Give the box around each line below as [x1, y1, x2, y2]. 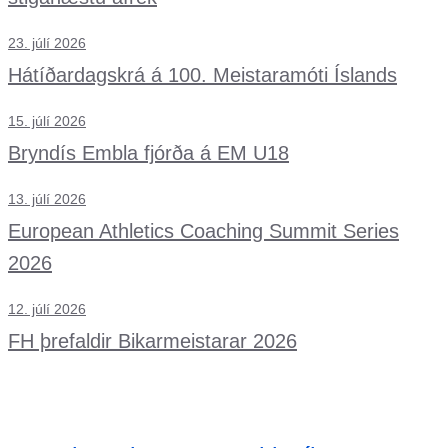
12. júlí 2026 [8, 301, 86, 317]
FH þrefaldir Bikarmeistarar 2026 [8, 330, 297, 352]
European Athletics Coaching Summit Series [8, 220, 399, 242]
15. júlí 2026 [8, 113, 86, 129]
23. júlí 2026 [8, 35, 86, 51]
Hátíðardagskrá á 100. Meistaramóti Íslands [8, 64, 397, 86]
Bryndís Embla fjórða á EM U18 [8, 142, 289, 164]
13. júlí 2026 [8, 191, 86, 207]
